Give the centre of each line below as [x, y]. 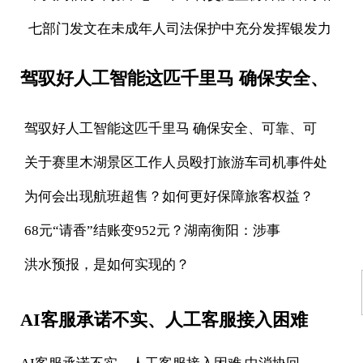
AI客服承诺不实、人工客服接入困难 [164, 320]
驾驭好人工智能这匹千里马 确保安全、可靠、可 [171, 128]
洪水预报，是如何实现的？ [107, 265]
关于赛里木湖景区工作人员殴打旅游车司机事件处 [176, 162]
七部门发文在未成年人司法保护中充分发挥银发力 [180, 29]
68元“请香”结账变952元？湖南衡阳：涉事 [152, 231]
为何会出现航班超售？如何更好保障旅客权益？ [169, 196]
